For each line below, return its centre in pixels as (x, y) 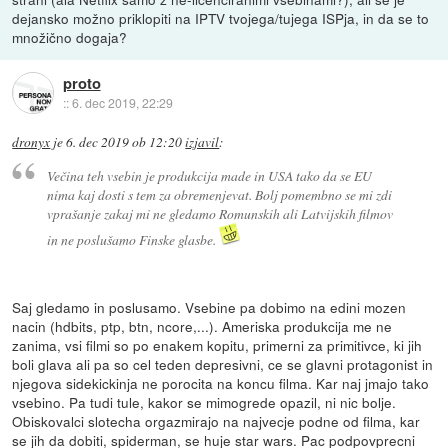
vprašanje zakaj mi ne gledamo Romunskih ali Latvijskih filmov (219, 213)
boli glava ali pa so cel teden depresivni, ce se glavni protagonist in (223, 363)
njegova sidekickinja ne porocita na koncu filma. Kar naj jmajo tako (221, 382)
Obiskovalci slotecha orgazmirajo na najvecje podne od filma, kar (216, 420)
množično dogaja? (70, 37)
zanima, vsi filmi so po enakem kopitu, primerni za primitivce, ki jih (217, 344)
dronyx (31, 142)
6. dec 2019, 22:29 (122, 102)
